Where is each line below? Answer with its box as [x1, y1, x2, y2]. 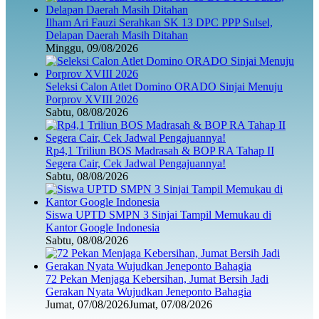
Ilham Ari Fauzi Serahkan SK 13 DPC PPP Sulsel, [46, 16, 273, 29]
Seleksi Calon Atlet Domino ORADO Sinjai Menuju [46, 80, 283, 93]
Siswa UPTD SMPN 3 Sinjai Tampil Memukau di [46, 209, 271, 221]
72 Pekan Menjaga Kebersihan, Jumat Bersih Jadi [46, 273, 268, 286]
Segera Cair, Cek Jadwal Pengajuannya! [46, 157, 226, 170]
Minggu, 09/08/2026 [46, 42, 138, 55]
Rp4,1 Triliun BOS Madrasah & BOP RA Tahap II [46, 145, 274, 157]
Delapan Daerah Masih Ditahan [46, 29, 188, 42]
